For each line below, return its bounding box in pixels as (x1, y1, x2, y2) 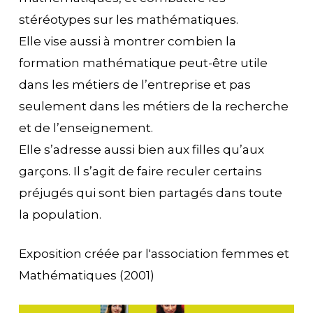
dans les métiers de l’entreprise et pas (18, 77, 251, 92)
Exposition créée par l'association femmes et (18, 247, 289, 261)
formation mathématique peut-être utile (18, 55, 268, 70)
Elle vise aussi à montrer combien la (18, 34, 236, 48)
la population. (18, 207, 101, 221)
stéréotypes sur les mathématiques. (18, 12, 238, 27)
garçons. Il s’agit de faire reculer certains (18, 163, 262, 178)
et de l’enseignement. (18, 120, 153, 135)
